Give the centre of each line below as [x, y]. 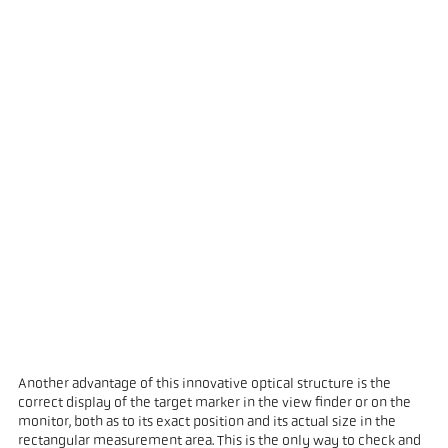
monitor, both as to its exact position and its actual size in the [206, 423]
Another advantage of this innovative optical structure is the [204, 385]
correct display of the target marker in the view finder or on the [214, 404]
